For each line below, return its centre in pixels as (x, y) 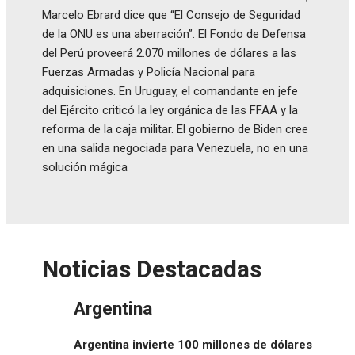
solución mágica (85, 167)
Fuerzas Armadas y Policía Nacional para (149, 72)
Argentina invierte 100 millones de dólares (193, 345)
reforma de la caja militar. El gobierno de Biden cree (175, 129)
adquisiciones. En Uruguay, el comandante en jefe (170, 91)
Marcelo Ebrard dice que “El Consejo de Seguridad (171, 15)
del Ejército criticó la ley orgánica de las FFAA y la (170, 110)
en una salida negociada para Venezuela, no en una (175, 148)
